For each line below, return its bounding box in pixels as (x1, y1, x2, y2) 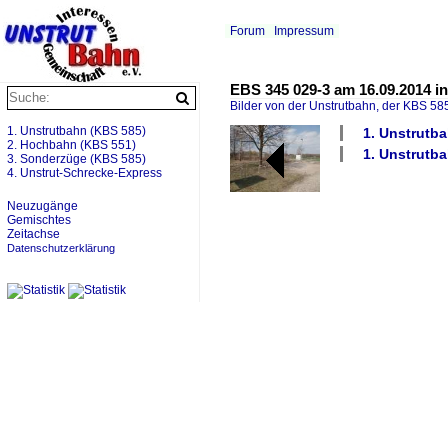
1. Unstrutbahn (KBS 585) (7, 124, 146, 138)
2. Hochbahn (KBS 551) (7, 138, 136, 152)
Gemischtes (7, 213, 71, 227)
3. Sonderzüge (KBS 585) (7, 152, 146, 166)
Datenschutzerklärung (7, 242, 115, 254)
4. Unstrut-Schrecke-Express (7, 166, 162, 180)
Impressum (274, 24, 334, 38)
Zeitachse (7, 227, 60, 241)
